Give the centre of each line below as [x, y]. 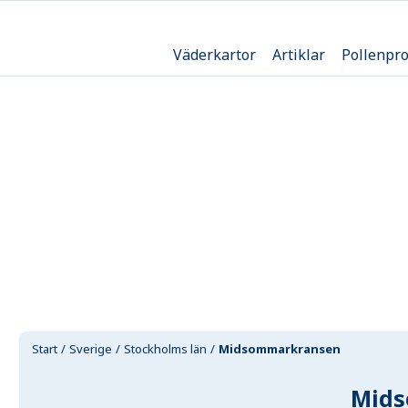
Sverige [91, 349]
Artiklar [298, 54]
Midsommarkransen [280, 349]
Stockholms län [166, 349]
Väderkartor [214, 54]
